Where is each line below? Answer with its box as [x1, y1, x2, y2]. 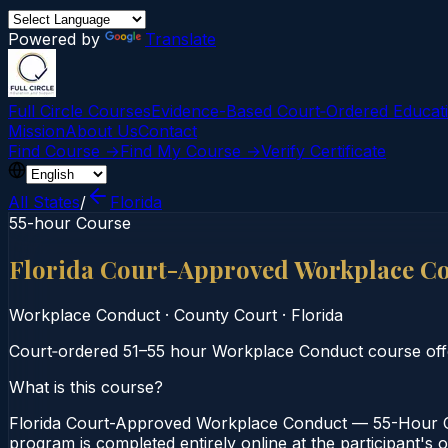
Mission [8, 121, 65, 141]
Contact [138, 121, 197, 141]
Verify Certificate [261, 141, 386, 161]
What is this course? [9, 376, 163, 397]
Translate [145, 29, 216, 49]
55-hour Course [9, 213, 131, 233]
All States [8, 192, 80, 212]
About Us [65, 121, 138, 141]
